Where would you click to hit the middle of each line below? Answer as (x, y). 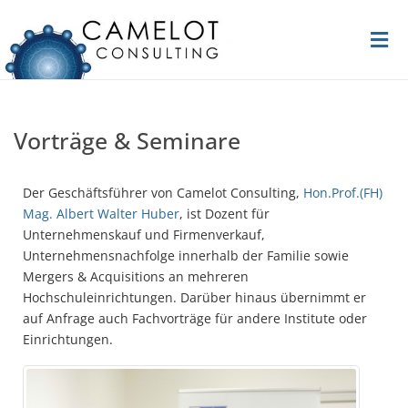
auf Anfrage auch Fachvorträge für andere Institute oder (195, 319)
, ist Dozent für (224, 214)
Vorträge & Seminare (127, 141)
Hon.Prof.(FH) (343, 193)
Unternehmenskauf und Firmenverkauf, (144, 235)
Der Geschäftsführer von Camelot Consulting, (163, 193)
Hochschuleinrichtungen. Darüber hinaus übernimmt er (194, 298)
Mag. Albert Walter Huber (101, 214)
